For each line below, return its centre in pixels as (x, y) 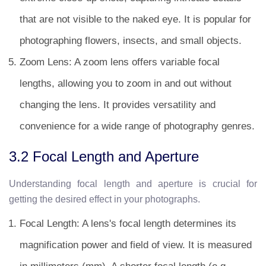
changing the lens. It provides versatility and (118, 105)
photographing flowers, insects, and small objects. (132, 41)
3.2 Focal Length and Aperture (104, 156)
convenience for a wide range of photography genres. (137, 126)
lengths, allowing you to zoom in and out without (126, 83)
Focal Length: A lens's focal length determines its (128, 224)
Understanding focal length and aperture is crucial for (133, 184)
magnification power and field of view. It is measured (136, 245)
